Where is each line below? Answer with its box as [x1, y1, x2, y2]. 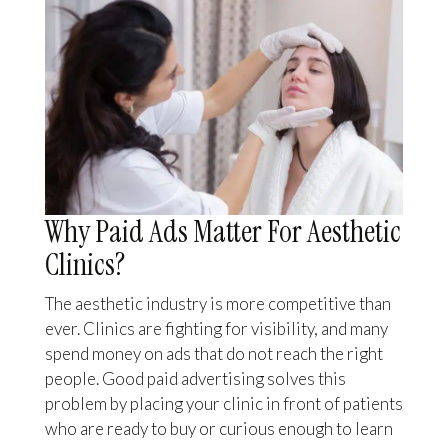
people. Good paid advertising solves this [44, 368, 346, 390]
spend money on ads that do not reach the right [44, 343, 383, 365]
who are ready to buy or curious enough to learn [44, 418, 393, 440]
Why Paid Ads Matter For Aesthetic [44, 212, 401, 252]
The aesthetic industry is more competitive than [44, 293, 391, 315]
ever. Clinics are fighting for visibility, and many [44, 318, 388, 340]
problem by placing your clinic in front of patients [44, 393, 403, 415]
